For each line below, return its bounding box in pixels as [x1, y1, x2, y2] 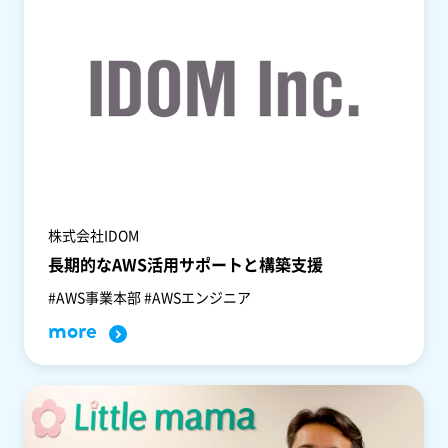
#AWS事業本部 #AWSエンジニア [47, 286, 251, 307]
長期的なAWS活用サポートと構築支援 [47, 251, 323, 276]
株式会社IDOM [47, 224, 139, 245]
